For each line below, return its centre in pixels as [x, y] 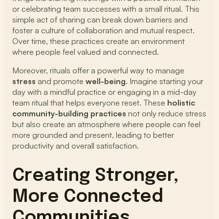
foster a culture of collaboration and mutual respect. [104, 30]
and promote [61, 81]
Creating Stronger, [96, 176]
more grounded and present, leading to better [93, 135]
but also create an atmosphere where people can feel [107, 124]
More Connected [88, 197]
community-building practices [69, 114]
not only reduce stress [166, 114]
